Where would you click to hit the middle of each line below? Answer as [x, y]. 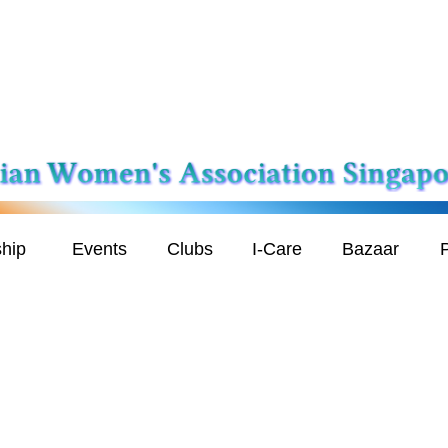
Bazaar [370, 249]
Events [99, 249]
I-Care [277, 249]
